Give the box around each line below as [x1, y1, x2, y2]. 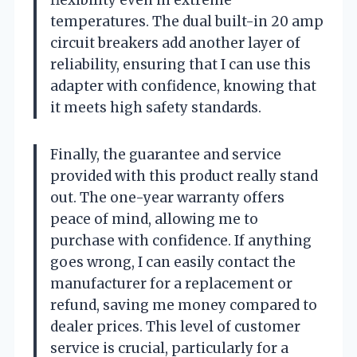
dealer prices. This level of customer [50, 317, 300, 335]
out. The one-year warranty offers [50, 188, 284, 206]
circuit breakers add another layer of [50, 33, 300, 52]
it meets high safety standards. [50, 98, 261, 116]
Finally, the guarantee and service [50, 145, 281, 163]
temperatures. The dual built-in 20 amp [50, 12, 324, 30]
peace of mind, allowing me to [50, 210, 258, 228]
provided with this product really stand [50, 167, 318, 185]
